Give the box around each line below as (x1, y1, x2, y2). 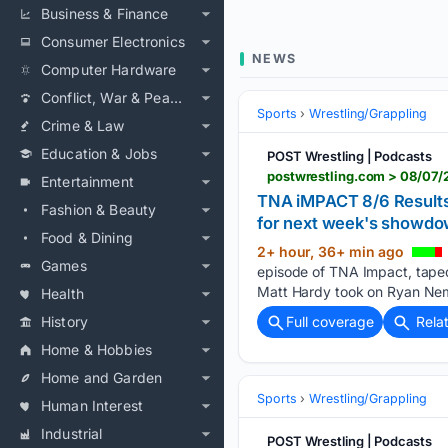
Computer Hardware (41, 61, 177, 78)
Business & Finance (41, 5, 169, 22)
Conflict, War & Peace (169, 89, 182, 106)
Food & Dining (41, 229, 133, 246)
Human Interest (41, 397, 143, 414)
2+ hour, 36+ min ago (257, 243, 408, 260)
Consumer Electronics (41, 33, 185, 50)
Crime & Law (41, 117, 125, 134)
